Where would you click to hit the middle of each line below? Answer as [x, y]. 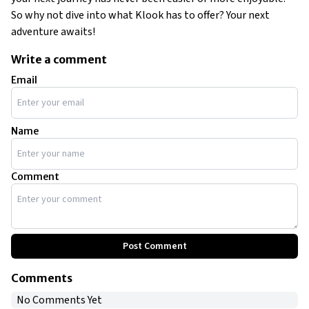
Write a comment [59, 59]
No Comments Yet [59, 300]
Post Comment [154, 246]
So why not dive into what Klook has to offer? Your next [140, 15]
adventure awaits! [53, 31]
